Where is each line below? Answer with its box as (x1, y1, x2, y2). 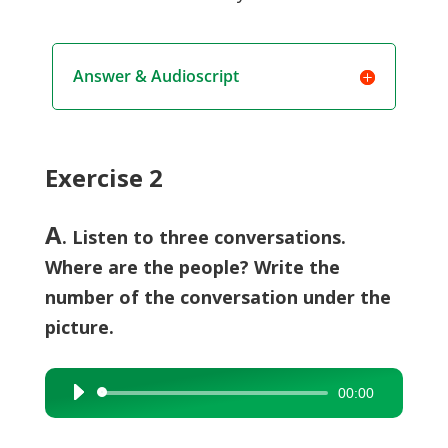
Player (60, 414, 101, 433)
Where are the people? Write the (44, 255, 340, 279)
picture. (44, 315, 114, 339)
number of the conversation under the (44, 285, 391, 309)
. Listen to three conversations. (61, 225, 346, 249)
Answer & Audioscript (72, 65, 239, 87)
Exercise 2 (44, 161, 163, 194)
